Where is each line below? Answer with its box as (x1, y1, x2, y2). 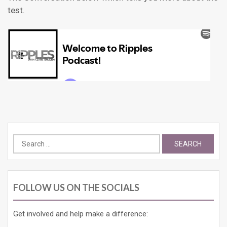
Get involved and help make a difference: (13, 209, 148, 219)
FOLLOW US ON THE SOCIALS (13, 182, 139, 194)
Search (13, 135, 36, 144)
